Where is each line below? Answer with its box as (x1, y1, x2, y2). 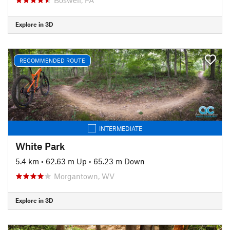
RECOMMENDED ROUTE (20, 57, 85, 64)
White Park (15, 140, 65, 152)
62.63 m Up (46, 156, 87, 166)
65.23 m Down (93, 156, 145, 166)
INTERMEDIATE (99, 124, 142, 132)
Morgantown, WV (54, 171, 114, 181)
